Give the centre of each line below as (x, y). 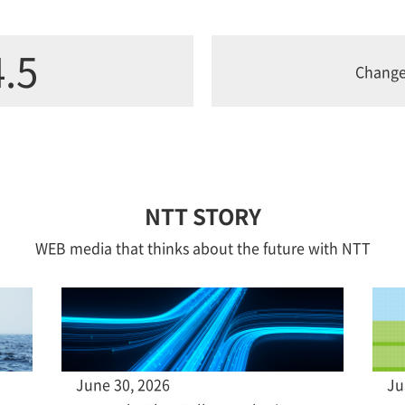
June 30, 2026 (123, 384)
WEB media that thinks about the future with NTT (202, 248)
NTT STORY (202, 216)
